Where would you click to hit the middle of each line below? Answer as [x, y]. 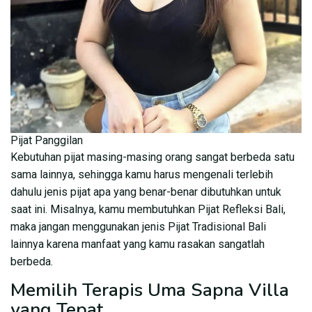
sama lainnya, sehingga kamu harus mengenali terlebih [142, 175]
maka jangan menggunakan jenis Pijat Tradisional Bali [138, 227]
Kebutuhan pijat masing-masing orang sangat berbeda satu [153, 157]
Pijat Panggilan [47, 141]
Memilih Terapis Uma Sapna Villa [150, 290]
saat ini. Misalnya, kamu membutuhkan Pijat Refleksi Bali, [148, 210]
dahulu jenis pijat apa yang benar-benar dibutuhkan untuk [146, 192]
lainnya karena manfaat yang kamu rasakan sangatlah [138, 244]
